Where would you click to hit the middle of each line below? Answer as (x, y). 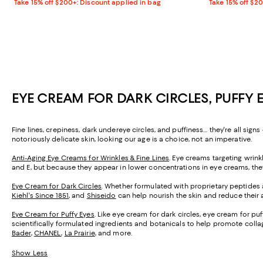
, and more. (114, 233)
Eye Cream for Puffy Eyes (53, 215)
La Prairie (80, 233)
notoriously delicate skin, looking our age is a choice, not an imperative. (132, 139)
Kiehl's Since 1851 (40, 196)
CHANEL (48, 233)
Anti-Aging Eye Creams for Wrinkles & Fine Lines (91, 158)
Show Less (30, 253)
